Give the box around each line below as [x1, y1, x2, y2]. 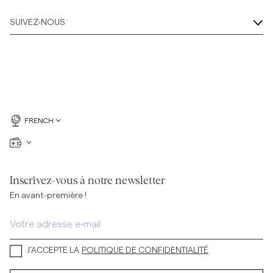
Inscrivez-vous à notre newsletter [10, 175, 166, 186]
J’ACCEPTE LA [27, 246, 79, 255]
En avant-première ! [10, 191, 87, 200]
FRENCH [24, 117, 54, 124]
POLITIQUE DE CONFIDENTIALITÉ [82, 246, 208, 255]
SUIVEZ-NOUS [10, 18, 65, 27]
